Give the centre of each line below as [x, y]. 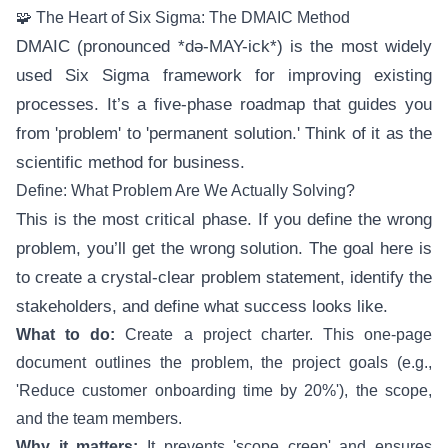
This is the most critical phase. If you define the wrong [224, 219]
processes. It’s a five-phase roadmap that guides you [224, 104]
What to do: [66, 334]
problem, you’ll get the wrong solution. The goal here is [224, 248]
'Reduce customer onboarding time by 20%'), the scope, [224, 390]
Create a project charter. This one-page [273, 334]
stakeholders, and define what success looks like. [202, 306]
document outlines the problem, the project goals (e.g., [224, 362]
